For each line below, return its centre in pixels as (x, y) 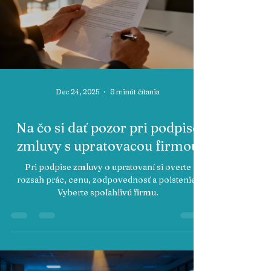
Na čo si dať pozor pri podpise (108, 128)
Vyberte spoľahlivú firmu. (108, 192)
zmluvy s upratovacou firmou (108, 146)
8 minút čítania (135, 92)
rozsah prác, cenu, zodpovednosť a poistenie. (108, 180)
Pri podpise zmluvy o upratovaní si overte (108, 167)
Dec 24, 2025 (78, 92)
